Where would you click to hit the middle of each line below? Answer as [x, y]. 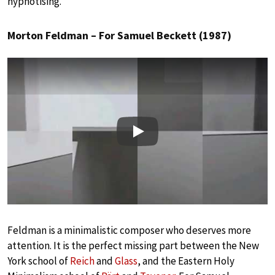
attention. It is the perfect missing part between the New [133, 245]
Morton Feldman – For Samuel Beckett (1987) [119, 36]
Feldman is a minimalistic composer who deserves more [129, 230]
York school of [39, 261]
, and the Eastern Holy [186, 261]
